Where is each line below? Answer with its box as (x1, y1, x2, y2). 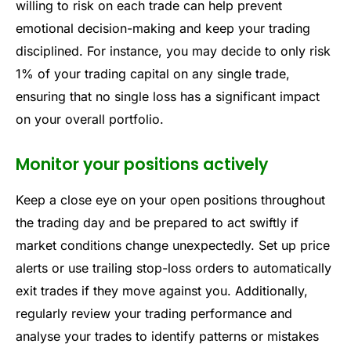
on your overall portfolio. (16, 111, 164, 128)
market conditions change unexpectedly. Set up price (16, 237, 330, 253)
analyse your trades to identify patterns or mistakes (16, 327, 319, 344)
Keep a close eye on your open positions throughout (16, 191, 325, 208)
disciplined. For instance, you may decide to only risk (16, 43, 331, 60)
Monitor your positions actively (16, 153, 268, 176)
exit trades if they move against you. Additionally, (16, 282, 308, 299)
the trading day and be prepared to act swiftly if (16, 214, 299, 230)
